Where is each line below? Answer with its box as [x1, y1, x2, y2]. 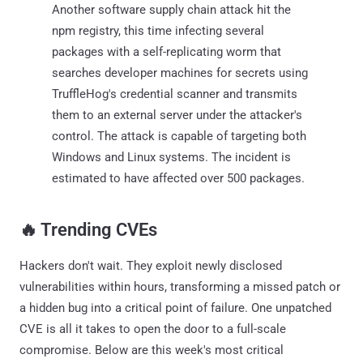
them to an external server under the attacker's [52, 107, 302, 122]
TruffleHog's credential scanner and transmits [52, 86, 297, 101]
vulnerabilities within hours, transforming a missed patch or [19, 279, 340, 294]
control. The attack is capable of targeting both [52, 128, 306, 143]
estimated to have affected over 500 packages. [52, 170, 305, 186]
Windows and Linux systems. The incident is [52, 149, 291, 164]
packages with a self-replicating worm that [52, 44, 281, 59]
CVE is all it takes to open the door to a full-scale [19, 321, 286, 336]
